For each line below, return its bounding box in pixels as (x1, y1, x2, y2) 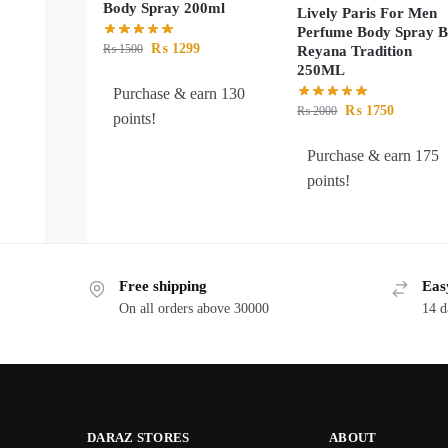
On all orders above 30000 (119, 300, 269, 316)
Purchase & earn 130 (113, 85, 245, 103)
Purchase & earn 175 (307, 147, 440, 165)
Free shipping (119, 278, 207, 295)
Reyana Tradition (297, 42, 413, 59)
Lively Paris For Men (297, 4, 438, 21)
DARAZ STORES (87, 429, 190, 445)
